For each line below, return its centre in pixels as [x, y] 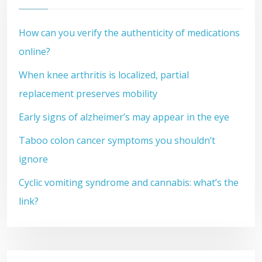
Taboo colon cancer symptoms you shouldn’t [117, 140]
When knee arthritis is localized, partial [104, 75]
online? [35, 51]
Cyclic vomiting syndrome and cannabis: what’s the [129, 182]
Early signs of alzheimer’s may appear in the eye [124, 117]
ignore [33, 159]
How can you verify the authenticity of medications [129, 33]
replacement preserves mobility [88, 94]
